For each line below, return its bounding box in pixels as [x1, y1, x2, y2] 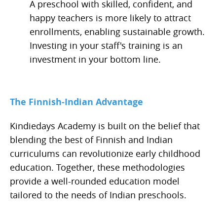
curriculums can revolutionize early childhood [10, 147, 200, 160]
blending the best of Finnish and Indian [10, 134, 173, 146]
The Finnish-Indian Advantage [10, 96, 143, 109]
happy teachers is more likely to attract [30, 12, 191, 24]
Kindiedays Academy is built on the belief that [10, 120, 200, 132]
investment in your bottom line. [30, 53, 161, 66]
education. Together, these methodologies [10, 161, 185, 174]
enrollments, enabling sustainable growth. [30, 26, 205, 38]
